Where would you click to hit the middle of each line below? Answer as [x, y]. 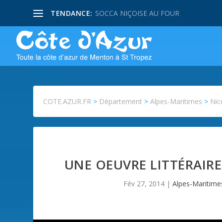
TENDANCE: [72, 13]
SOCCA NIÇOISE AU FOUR [137, 13]
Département [121, 101]
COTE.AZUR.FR [67, 101]
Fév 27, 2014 [144, 183]
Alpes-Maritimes [176, 101]
